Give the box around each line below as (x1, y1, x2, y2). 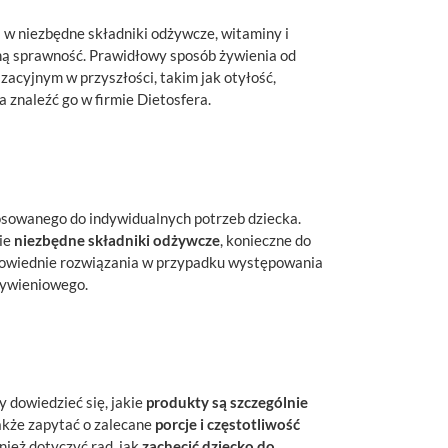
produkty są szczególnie (146, 393, 308, 412)
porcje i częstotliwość (155, 415, 300, 434)
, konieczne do (220, 230, 311, 249)
